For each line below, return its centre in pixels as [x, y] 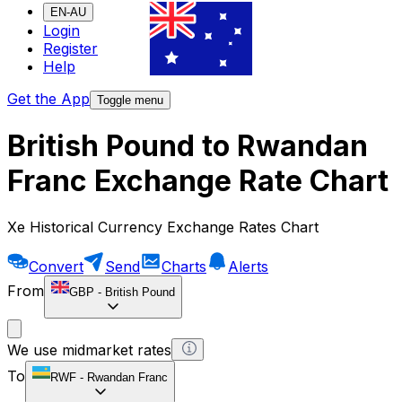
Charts [184, 266]
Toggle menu [130, 100]
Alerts [248, 266]
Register [70, 49]
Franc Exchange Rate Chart [198, 181]
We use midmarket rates [89, 350]
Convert [56, 266]
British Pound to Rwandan [188, 146]
